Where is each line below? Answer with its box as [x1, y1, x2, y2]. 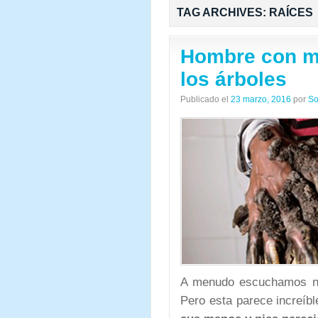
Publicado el [180, 94, 229, 104]
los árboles [180, 68, 287, 90]
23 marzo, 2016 [231, 94, 291, 104]
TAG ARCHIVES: [177, 6, 269, 18]
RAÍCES [269, 6, 313, 18]
